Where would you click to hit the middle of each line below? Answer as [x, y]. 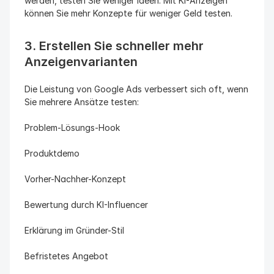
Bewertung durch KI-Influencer [86, 205]
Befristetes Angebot [66, 256]
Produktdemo [52, 153]
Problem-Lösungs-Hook [72, 128]
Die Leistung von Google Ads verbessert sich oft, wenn [136, 89]
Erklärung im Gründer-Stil [74, 230]
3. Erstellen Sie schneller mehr [114, 46]
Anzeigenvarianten [81, 62]
